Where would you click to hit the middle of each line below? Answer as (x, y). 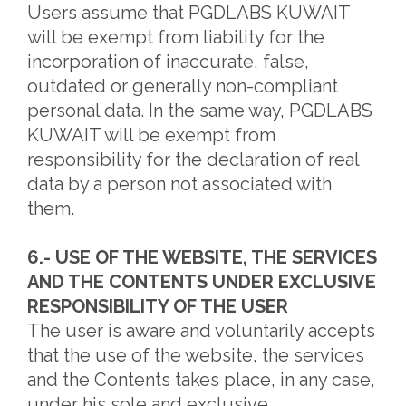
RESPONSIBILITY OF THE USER (158, 306)
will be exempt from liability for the (176, 37)
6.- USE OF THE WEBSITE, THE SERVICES (202, 257)
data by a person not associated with (179, 184)
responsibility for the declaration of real (193, 159)
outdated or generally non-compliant (183, 86)
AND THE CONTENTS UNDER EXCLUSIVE (202, 282)
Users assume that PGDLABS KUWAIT (188, 13)
